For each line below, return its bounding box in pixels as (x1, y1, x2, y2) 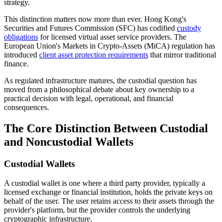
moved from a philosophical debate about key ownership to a (4, 85, 194, 94)
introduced (4, 51, 39, 59)
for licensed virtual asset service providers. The (38, 33, 186, 42)
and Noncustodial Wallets (4, 135, 133, 148)
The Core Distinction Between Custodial (4, 121, 208, 135)
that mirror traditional (148, 51, 216, 59)
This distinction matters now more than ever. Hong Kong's (4, 15, 186, 24)
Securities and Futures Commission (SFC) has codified (4, 24, 177, 33)
